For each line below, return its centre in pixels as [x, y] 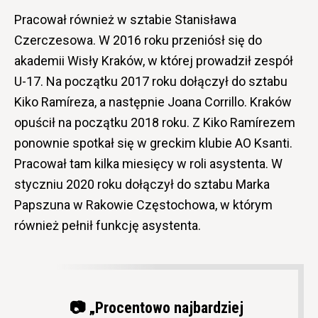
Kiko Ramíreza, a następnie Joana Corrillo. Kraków [153, 102]
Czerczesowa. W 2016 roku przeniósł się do [138, 40]
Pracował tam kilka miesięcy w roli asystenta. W [148, 163]
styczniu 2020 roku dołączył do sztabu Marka [142, 184]
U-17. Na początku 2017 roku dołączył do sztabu [151, 81]
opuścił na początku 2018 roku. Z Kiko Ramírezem [155, 122]
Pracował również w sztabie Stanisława [125, 19]
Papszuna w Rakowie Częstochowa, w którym [143, 204]
